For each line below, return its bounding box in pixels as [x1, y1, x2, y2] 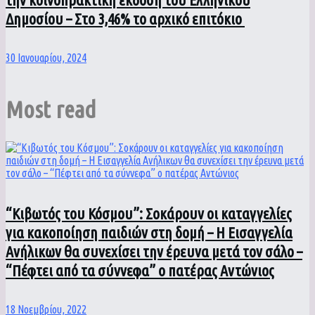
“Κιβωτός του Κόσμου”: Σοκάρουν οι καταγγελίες [6, 204, 292, 222]
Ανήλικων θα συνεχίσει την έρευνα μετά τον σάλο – [6, 242, 302, 260]
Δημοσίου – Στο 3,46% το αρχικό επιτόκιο [6, 9, 245, 27]
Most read [6, 95, 96, 122]
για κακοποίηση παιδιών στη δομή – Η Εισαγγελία [6, 223, 292, 241]
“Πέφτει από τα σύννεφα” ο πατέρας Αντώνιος [6, 261, 274, 279]
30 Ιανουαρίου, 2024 [6, 51, 86, 64]
